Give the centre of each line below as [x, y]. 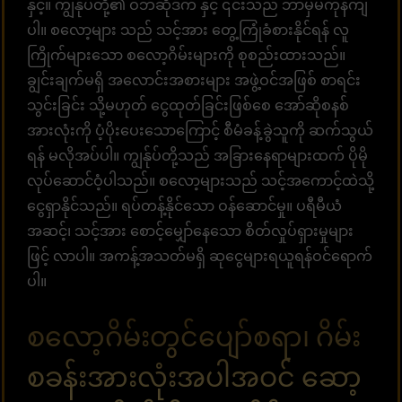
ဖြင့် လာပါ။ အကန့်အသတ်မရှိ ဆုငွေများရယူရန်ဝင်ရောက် [200, 256]
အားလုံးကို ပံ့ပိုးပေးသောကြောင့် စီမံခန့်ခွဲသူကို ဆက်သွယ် [200, 130]
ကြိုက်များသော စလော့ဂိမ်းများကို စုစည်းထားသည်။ [186, 55]
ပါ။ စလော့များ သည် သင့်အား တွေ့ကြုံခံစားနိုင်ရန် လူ [188, 30]
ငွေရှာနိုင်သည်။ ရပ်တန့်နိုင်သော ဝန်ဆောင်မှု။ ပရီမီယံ [184, 205]
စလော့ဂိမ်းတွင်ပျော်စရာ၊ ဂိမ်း [194, 336]
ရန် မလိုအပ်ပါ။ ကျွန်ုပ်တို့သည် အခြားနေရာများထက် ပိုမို [197, 155]
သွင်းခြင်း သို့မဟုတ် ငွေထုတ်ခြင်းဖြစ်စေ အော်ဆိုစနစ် [188, 105]
